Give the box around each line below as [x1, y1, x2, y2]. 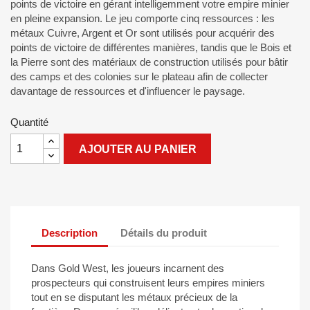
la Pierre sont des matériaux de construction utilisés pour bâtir [10, 56, 288, 68]
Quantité [10, 116, 48, 128]
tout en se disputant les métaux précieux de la [31, 291, 237, 303]
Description [42, 226, 98, 239]
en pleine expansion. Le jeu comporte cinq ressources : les [10, 12, 275, 24]
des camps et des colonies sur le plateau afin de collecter [10, 71, 268, 82]
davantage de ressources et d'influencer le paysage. [10, 85, 245, 97]
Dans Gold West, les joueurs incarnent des [31, 262, 224, 274]
